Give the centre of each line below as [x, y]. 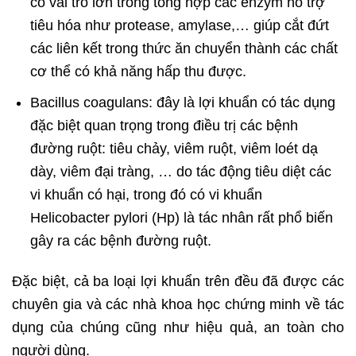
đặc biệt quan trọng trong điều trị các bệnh [164, 126]
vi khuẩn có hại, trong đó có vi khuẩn [147, 195]
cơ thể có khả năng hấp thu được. [139, 72]
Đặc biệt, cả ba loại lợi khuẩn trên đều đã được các [178, 282]
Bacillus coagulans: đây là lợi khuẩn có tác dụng [183, 103]
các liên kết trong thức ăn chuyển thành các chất [184, 49]
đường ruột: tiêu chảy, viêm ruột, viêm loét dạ [174, 149]
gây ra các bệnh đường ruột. [121, 241]
